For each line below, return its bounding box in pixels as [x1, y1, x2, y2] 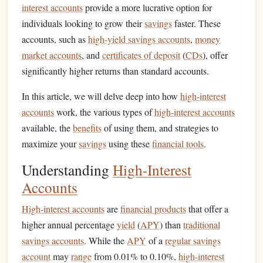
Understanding [22, 160, 113, 180]
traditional [183, 218, 220, 231]
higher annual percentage [22, 218, 117, 231]
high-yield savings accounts [88, 33, 190, 45]
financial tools [152, 137, 204, 150]
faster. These [172, 17, 221, 29]
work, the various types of [54, 106, 154, 118]
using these [106, 137, 152, 150]
